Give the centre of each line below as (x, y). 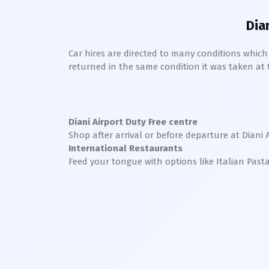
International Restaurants (125, 148)
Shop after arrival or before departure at (155, 135)
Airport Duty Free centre (145, 122)
